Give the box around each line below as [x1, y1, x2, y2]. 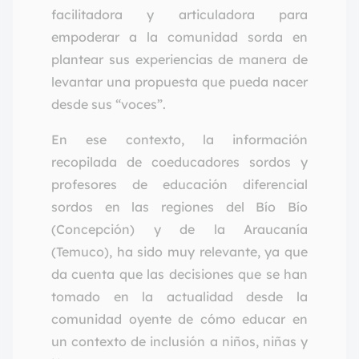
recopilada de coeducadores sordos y [51, 154, 308, 171]
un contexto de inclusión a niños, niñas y [51, 333, 308, 350]
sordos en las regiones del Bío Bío [51, 199, 308, 216]
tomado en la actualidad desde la [51, 288, 308, 305]
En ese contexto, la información [51, 131, 308, 148]
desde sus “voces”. [51, 96, 166, 113]
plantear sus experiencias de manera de [51, 51, 308, 68]
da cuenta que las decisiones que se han [51, 266, 308, 283]
